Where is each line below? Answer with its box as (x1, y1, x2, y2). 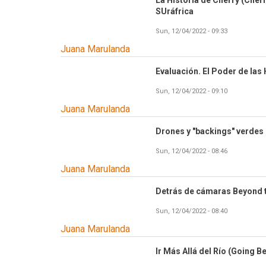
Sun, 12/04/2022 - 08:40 (156, 207, 227, 216)
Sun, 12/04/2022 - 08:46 (156, 147, 227, 156)
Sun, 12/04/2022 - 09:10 (156, 87, 227, 96)
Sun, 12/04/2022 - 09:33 (156, 27, 227, 36)
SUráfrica (156, 7, 194, 17)
